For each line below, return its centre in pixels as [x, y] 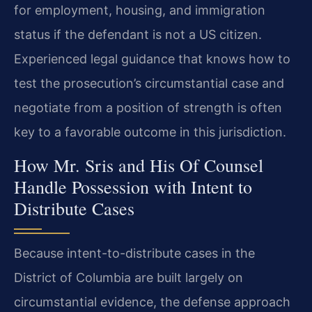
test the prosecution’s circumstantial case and [149, 84]
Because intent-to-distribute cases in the [134, 253]
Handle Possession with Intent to [133, 186]
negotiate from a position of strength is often [148, 108]
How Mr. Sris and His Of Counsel [139, 165]
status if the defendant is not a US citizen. [138, 35]
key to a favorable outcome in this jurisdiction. [150, 132]
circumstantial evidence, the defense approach [152, 302]
